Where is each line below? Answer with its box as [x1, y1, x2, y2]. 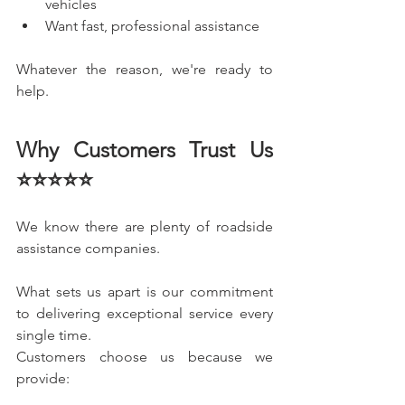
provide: [16, 369, 70, 387]
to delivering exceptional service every [16, 304, 273, 322]
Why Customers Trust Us [16, 136, 273, 163]
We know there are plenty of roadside [16, 217, 273, 235]
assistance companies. [16, 239, 160, 257]
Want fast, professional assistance [45, 16, 259, 34]
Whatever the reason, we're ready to [16, 60, 273, 78]
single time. [16, 325, 91, 344]
